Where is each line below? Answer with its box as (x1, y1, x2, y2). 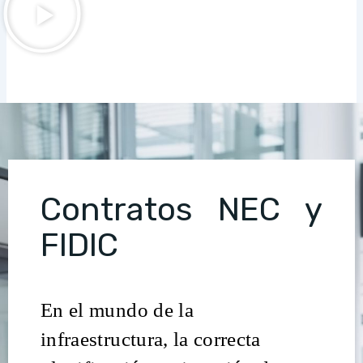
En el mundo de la (41, 298, 194, 322)
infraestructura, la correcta (41, 327, 261, 351)
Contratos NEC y (41, 190, 322, 229)
